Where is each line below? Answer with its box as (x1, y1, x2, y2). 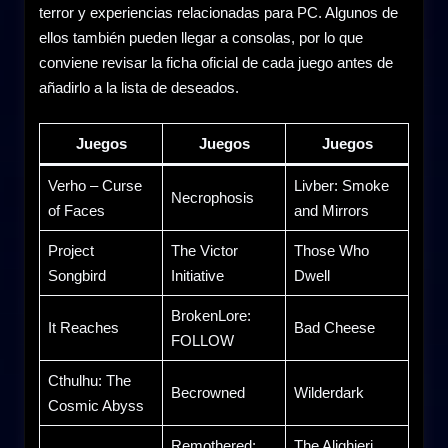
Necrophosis (170, 188, 254, 206)
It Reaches (47, 318, 119, 336)
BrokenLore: (170, 306, 251, 324)
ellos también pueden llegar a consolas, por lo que (39, 29, 363, 47)
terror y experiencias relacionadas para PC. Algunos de (39, 4, 398, 22)
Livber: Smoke (293, 176, 389, 194)
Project (47, 241, 94, 259)
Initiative (170, 266, 224, 284)
